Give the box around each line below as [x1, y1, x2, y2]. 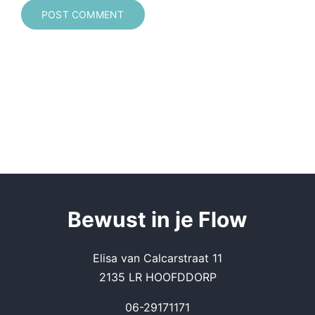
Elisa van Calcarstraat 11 [93, 250, 222, 265]
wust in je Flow [94, 206, 247, 232]
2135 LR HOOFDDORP [98, 269, 217, 284]
